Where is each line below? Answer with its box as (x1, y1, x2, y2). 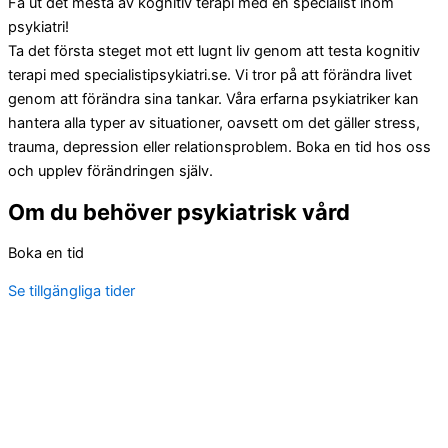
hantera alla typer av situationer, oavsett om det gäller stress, (8, 114, 420, 133)
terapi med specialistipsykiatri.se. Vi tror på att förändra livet (8, 66, 412, 85)
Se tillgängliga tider (8, 282, 135, 301)
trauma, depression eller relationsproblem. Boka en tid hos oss (8, 138, 431, 157)
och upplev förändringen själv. (8, 162, 213, 181)
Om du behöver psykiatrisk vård (8, 199, 350, 225)
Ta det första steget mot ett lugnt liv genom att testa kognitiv (8, 42, 420, 61)
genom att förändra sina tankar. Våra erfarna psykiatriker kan (8, 90, 419, 109)
